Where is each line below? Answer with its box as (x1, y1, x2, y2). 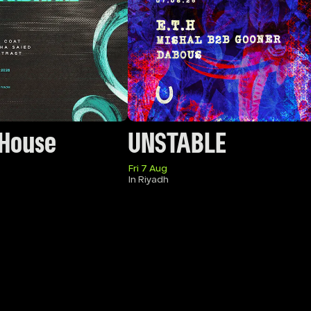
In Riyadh (128, 175, 169, 185)
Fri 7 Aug (128, 164, 167, 174)
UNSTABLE (128, 126, 226, 164)
